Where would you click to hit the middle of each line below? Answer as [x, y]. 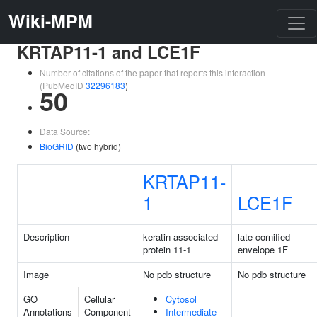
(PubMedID [63, 85]
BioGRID [57, 146]
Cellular [99, 299]
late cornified [264, 237]
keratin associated [180, 237]
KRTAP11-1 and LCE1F [109, 52]
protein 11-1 [167, 249]
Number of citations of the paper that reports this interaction [152, 73]
